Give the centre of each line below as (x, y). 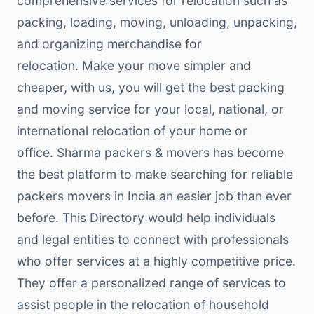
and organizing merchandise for (109, 43)
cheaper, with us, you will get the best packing (151, 87)
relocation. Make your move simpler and (134, 65)
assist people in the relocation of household (143, 304)
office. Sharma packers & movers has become (150, 152)
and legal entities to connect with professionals (153, 239)
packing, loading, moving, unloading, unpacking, (157, 22)
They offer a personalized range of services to (151, 282)
